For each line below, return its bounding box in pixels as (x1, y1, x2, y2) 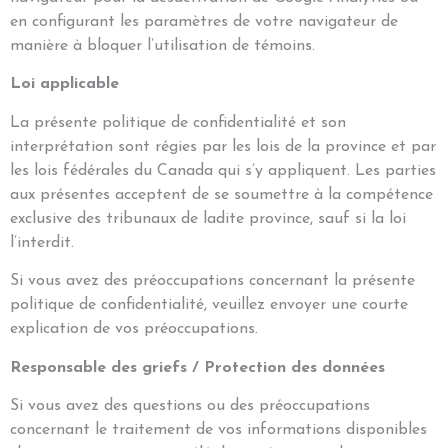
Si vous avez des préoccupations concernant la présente (10, 273, 415, 290)
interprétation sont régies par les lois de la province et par (10, 138, 436, 155)
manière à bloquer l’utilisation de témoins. (10, 37, 315, 54)
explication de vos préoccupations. (10, 321, 258, 338)
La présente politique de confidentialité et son (10, 114, 346, 131)
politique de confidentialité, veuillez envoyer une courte (10, 297, 408, 314)
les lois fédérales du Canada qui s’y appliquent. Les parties (10, 162, 436, 179)
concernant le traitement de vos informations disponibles (10, 421, 427, 438)
